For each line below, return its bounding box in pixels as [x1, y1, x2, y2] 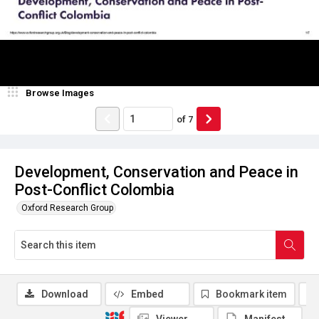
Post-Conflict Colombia [14, 181, 174, 199]
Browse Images [26, 88, 94, 98]
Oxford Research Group [21, 203, 113, 213]
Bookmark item [216, 288, 287, 300]
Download [41, 288, 88, 300]
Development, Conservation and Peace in [14, 163, 298, 181]
